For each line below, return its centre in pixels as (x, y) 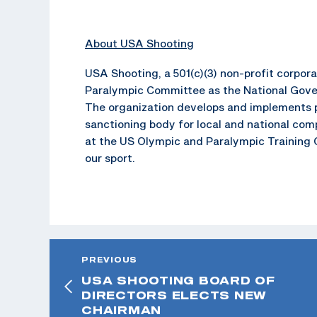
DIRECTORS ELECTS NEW (174, 295)
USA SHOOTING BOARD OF (178, 280)
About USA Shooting (139, 43)
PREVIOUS (109, 259)
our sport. (110, 157)
